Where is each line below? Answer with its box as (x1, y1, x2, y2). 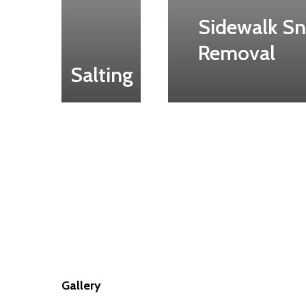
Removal (198, 40, 276, 66)
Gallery (61, 278, 101, 294)
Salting (70, 61, 133, 87)
